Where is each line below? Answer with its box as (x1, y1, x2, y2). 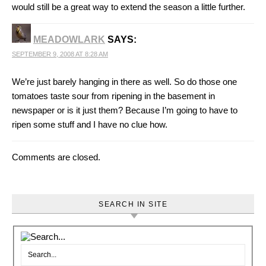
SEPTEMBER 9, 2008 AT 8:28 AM (12, 50, 108, 58)
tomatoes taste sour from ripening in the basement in (12, 91, 215, 101)
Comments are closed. (12, 152, 100, 162)
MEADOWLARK (33, 34, 105, 45)
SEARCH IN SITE (99, 200, 167, 208)
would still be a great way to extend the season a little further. (12, 2, 245, 12)
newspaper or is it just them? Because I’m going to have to (12, 105, 237, 115)
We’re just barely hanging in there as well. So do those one (12, 77, 237, 87)
